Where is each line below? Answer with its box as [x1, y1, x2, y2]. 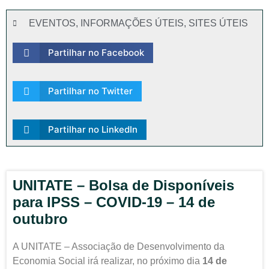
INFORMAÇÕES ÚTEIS [80, 18, 184, 28]
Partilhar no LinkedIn [47, 124, 138, 135]
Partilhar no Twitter [47, 85, 133, 97]
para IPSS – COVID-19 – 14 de [13, 194, 215, 210]
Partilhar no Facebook [47, 47, 144, 58]
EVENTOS [29, 18, 76, 28]
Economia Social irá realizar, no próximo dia [13, 256, 202, 266]
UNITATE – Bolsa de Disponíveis [13, 177, 234, 193]
